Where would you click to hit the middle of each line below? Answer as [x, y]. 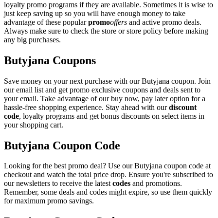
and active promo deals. [164, 22]
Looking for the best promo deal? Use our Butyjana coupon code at [107, 166]
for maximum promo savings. [49, 201]
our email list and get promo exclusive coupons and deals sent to [102, 90]
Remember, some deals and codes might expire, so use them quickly [108, 192]
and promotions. [156, 183]
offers [118, 22]
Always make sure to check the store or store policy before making [106, 31]
